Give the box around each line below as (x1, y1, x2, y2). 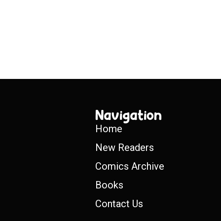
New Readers (95, 142, 154, 153)
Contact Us (95, 198, 144, 210)
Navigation (95, 106, 162, 124)
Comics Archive (95, 160, 165, 172)
